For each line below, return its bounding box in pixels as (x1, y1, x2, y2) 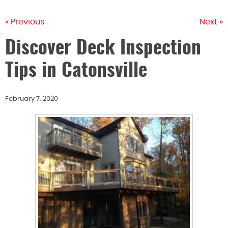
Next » (199, 18, 223, 26)
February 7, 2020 (5, 96, 58, 103)
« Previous (5, 18, 44, 26)
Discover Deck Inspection (5, 40, 201, 59)
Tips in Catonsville (5, 62, 147, 81)
